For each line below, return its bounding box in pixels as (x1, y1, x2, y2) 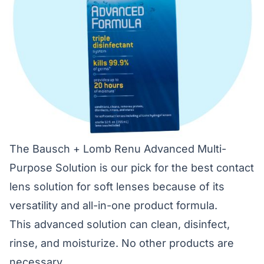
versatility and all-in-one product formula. (9, 199, 217, 212)
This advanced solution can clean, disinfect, (9, 218, 230, 230)
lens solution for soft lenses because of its (9, 180, 225, 193)
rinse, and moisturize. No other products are (9, 237, 234, 249)
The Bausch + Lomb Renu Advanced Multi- (9, 143, 226, 155)
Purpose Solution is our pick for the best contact (9, 161, 254, 174)
